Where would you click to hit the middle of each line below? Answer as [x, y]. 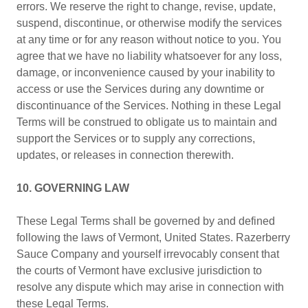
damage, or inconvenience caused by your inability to [146, 73]
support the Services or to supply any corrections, [136, 139]
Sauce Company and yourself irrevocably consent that [148, 254]
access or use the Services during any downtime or [140, 89]
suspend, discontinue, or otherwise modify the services [149, 23]
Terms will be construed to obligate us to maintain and [147, 122]
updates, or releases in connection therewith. [125, 155]
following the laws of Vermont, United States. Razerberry [153, 238]
